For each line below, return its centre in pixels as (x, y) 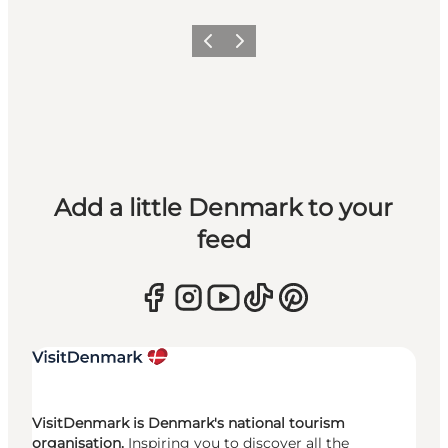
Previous (222, 47)
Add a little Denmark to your (224, 208)
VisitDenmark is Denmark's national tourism (188, 423)
